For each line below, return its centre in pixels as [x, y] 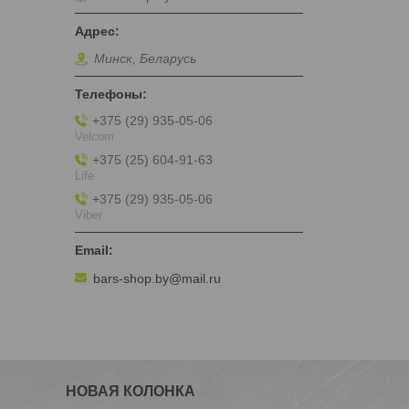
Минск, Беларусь [145, 59]
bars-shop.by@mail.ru [157, 278]
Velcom [94, 136]
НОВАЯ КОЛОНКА [131, 391]
